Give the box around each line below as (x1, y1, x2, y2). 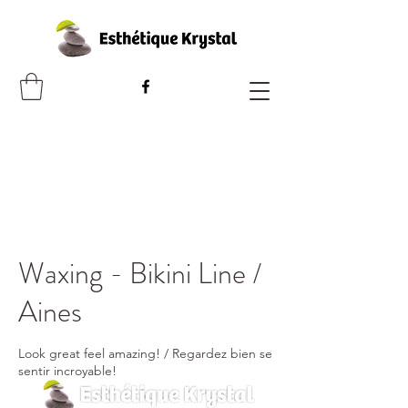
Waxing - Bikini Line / (18, 251, 261, 294)
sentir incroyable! (18, 362, 117, 379)
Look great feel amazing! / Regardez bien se (18, 344, 272, 362)
